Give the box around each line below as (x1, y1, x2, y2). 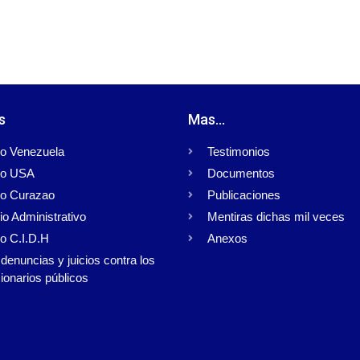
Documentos (207, 166, 275, 181)
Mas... (188, 111, 225, 129)
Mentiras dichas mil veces (207, 210, 345, 224)
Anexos (207, 231, 247, 246)
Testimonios (207, 145, 270, 159)
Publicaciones (207, 188, 280, 202)
